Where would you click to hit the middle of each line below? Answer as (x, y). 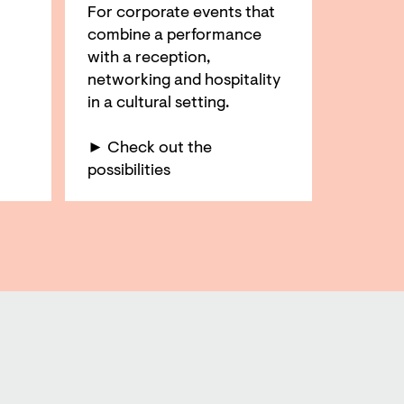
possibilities (129, 171)
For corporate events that (182, 13)
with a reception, (149, 58)
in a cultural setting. (159, 103)
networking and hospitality (184, 81)
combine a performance (175, 36)
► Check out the (150, 148)
